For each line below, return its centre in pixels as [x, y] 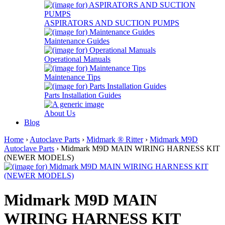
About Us [60, 113]
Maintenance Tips [72, 77]
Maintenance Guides [77, 41]
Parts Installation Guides [83, 95]
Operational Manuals [77, 59]
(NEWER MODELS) [39, 157]
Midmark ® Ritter [115, 139]
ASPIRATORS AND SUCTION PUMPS [112, 23]
